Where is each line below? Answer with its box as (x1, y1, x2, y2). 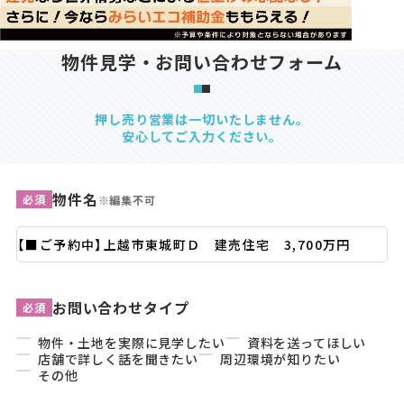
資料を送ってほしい (246, 334, 367, 353)
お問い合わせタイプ (51, 297, 189, 319)
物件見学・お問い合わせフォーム (61, 49, 343, 76)
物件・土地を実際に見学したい (37, 334, 225, 353)
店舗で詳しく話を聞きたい (37, 350, 198, 369)
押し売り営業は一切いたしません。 (95, 110, 309, 129)
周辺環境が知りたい (220, 350, 341, 369)
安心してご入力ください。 (121, 127, 283, 146)
